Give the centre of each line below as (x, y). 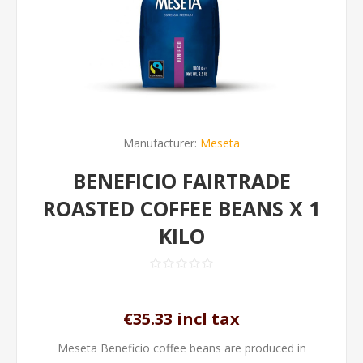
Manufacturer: (160, 143)
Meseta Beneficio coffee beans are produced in (181, 348)
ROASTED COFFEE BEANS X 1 (181, 208)
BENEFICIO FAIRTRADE (181, 181)
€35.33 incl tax (181, 319)
